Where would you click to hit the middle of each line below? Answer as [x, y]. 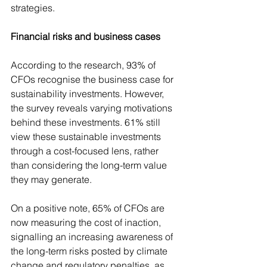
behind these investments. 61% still [87, 122]
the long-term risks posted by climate [90, 251]
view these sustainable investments [87, 136]
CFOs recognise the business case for [93, 79]
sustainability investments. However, [89, 94]
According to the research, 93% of [84, 65]
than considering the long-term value [90, 165]
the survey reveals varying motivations [93, 108]
